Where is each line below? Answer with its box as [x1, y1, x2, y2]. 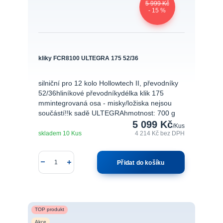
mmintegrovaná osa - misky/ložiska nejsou [38, 100, 172, 108]
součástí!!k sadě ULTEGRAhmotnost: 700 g [38, 110, 175, 117]
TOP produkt [34, 207, 64, 213]
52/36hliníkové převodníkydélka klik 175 [38, 90, 164, 98]
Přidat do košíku [117, 159, 165, 166]
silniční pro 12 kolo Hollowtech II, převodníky [38, 80, 178, 88]
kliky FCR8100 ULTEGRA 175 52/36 [38, 54, 138, 61]
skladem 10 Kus [38, 130, 82, 137]
